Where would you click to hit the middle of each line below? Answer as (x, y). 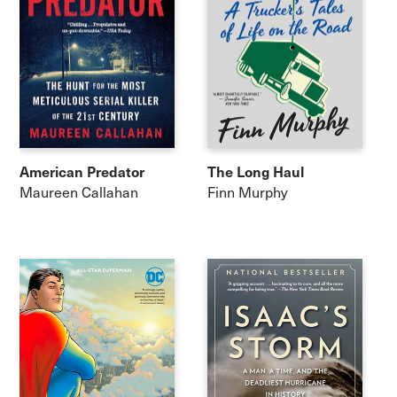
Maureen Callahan (79, 191)
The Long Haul (256, 171)
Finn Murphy (248, 191)
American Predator (82, 171)
